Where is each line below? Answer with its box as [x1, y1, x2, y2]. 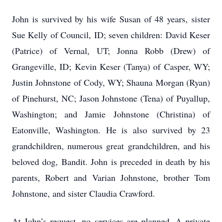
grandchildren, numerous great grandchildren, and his [12, 140, 210, 152]
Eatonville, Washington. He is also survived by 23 [12, 124, 210, 136]
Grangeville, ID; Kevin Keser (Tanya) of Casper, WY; [12, 60, 210, 72]
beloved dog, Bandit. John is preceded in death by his [12, 156, 210, 167]
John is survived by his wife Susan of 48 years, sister [12, 13, 210, 25]
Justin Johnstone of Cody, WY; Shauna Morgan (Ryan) [12, 76, 210, 88]
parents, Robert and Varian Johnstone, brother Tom [12, 171, 210, 183]
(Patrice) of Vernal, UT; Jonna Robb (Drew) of [12, 45, 210, 56]
